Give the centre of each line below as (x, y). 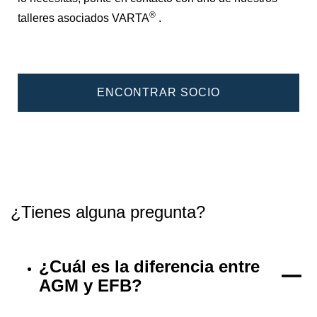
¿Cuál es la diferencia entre (149, 266)
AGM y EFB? (91, 285)
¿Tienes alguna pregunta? (108, 212)
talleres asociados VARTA (83, 18)
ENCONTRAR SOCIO (158, 93)
